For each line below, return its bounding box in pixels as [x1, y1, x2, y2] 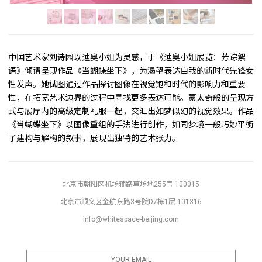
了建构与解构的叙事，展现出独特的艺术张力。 [8, 133, 180, 143]
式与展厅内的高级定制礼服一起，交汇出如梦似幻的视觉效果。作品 [8, 106, 254, 116]
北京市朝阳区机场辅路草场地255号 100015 [63, 180, 199, 188]
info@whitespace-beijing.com [83, 215, 179, 223]
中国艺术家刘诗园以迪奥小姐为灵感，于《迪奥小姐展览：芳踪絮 [8, 53, 246, 62]
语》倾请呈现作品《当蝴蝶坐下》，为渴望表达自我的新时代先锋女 [8, 66, 254, 75]
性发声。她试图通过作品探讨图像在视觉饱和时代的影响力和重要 [8, 80, 246, 89]
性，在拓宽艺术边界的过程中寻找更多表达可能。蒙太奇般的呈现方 [8, 93, 254, 102]
